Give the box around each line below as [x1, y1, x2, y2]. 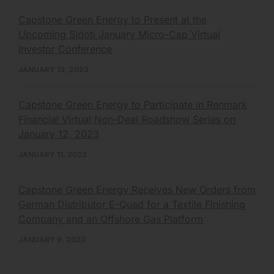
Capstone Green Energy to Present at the [18, 13, 207, 26]
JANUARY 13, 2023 [18, 64, 89, 74]
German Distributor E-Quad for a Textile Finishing [18, 198, 245, 210]
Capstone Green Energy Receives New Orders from [18, 183, 256, 196]
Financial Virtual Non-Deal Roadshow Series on [18, 113, 235, 125]
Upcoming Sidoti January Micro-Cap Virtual [18, 28, 220, 40]
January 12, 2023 [18, 127, 99, 140]
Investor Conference [18, 42, 112, 55]
